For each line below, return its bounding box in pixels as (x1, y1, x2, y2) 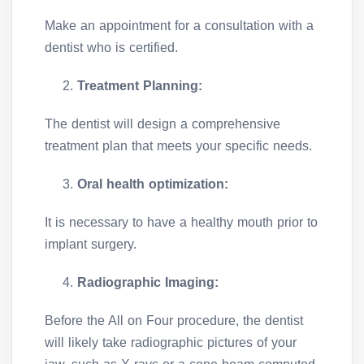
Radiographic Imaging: (77, 275, 219, 290)
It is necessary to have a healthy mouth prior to (45, 215, 318, 230)
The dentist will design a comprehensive (45, 117, 280, 132)
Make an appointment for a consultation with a (45, 19, 314, 33)
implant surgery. (45, 237, 136, 252)
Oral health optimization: (77, 177, 228, 192)
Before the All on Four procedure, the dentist (45, 314, 303, 328)
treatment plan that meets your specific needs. (45, 139, 312, 154)
